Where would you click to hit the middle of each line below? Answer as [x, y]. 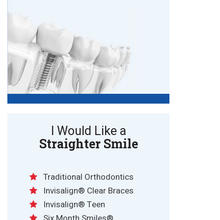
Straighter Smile [88, 143]
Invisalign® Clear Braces [88, 191]
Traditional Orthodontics [88, 177]
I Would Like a [88, 131]
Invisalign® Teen [74, 204]
